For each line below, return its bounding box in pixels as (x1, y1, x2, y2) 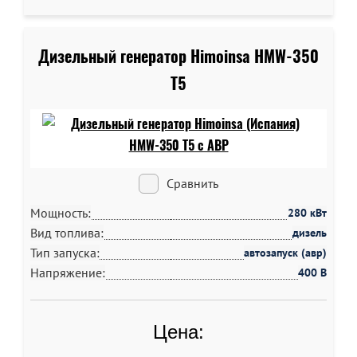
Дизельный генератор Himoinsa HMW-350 (38, 45, 319, 67)
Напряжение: (30, 265, 105, 280)
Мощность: (30, 205, 91, 221)
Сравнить (167, 175, 218, 191)
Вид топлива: (30, 225, 104, 241)
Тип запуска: (30, 245, 100, 261)
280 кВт (288, 206, 327, 220)
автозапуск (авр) (244, 245, 327, 260)
